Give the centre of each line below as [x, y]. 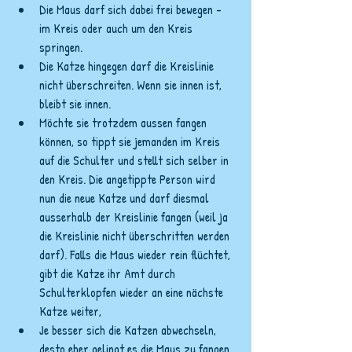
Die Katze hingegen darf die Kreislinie [128, 66]
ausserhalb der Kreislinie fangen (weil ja [135, 217]
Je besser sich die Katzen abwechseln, [129, 330]
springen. [62, 47]
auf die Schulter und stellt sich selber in [136, 160]
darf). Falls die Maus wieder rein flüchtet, [136, 255]
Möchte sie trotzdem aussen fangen [125, 123]
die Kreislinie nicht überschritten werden [136, 236]
